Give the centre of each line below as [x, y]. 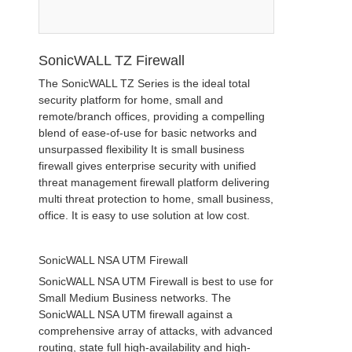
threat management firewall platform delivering [154, 182]
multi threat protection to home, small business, [156, 198]
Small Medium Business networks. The [135, 297]
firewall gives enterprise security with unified [147, 165]
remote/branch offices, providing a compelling [152, 116]
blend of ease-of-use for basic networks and [148, 132]
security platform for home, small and [131, 99]
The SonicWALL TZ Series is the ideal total [144, 83]
